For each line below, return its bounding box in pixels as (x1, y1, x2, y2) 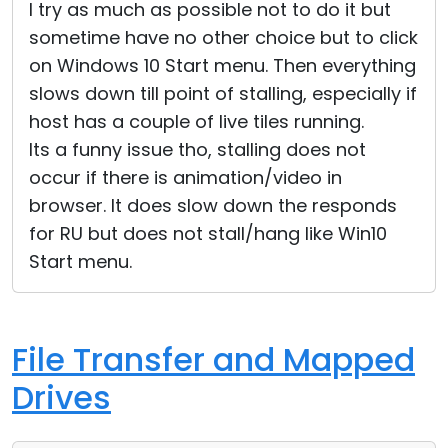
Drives (12, 375, 111, 420)
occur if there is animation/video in (29, 165, 342, 190)
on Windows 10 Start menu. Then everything (29, 53, 416, 78)
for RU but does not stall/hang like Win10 (29, 221, 387, 246)
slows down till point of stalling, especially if (29, 81, 417, 106)
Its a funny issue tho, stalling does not (29, 137, 366, 162)
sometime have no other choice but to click (29, 25, 418, 50)
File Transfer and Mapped (12, 337, 415, 382)
